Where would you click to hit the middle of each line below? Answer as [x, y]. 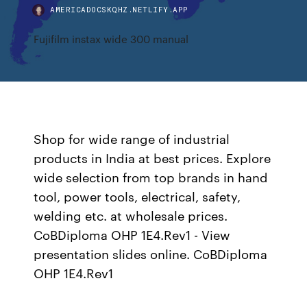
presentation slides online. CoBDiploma [151, 254]
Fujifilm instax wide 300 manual [111, 39]
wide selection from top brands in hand [151, 177]
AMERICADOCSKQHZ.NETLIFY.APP [119, 9]
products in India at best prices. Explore [152, 158]
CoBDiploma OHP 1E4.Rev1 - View [132, 234]
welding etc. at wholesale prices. [131, 215]
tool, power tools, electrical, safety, [137, 196]
